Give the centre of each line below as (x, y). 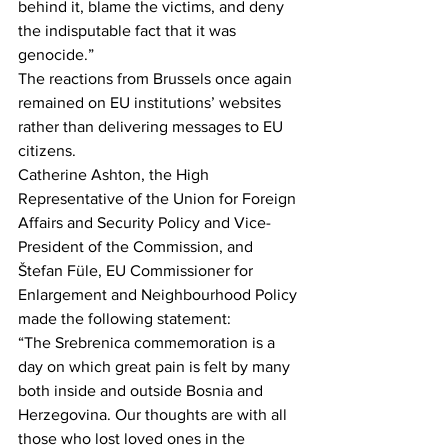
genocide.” (56, 54)
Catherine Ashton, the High (115, 174)
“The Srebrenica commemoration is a (148, 342)
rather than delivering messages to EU (152, 126)
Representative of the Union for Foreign (159, 198)
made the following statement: (124, 318)
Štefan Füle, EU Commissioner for (137, 270)
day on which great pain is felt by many (156, 366)
